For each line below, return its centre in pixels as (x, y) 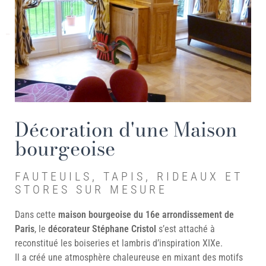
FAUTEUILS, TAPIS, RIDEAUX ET (129, 177)
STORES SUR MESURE (91, 190)
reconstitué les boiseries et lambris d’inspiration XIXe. (119, 243)
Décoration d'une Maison (126, 130)
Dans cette (37, 215)
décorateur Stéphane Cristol (102, 229)
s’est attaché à (186, 229)
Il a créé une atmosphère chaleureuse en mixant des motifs (129, 258)
